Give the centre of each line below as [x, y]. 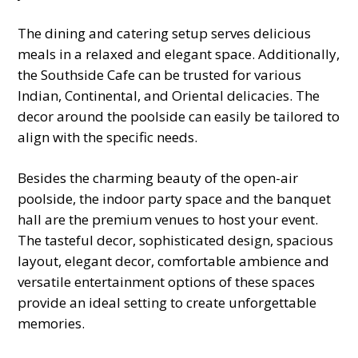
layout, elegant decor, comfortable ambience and [174, 261]
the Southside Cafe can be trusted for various [160, 74]
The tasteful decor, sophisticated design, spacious [176, 240]
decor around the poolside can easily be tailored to [179, 116]
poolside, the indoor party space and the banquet [175, 198]
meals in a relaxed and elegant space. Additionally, [179, 54]
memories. [52, 323]
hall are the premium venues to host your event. [168, 219]
